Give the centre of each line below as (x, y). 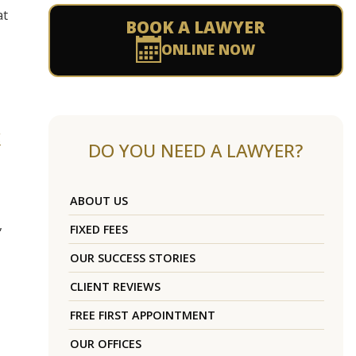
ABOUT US (99, 201)
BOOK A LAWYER (196, 27)
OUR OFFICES (105, 344)
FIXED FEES (99, 230)
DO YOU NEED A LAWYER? (196, 151)
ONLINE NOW (209, 50)
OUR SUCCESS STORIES (132, 258)
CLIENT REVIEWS (115, 287)
